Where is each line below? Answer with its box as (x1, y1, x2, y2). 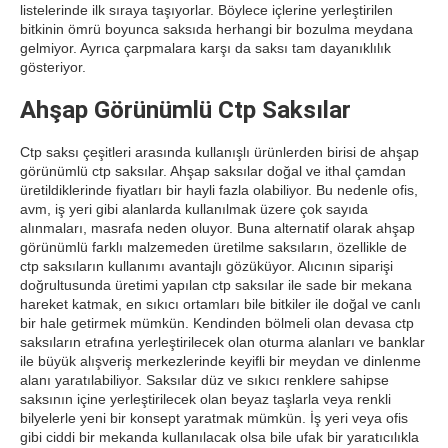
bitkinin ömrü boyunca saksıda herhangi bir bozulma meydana (20, 21, 413, 37)
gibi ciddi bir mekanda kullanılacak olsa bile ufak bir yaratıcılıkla (20, 429, 419, 445)
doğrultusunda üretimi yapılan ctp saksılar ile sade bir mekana (20, 277, 412, 293)
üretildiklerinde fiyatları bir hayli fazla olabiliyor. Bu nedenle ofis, (20, 182, 418, 198)
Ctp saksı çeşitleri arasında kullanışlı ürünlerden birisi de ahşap (20, 144, 419, 160)
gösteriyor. (20, 59, 86, 75)
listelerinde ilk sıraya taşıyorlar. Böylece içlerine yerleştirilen (20, 2, 393, 18)
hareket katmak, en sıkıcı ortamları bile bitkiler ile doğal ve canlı (20, 296, 421, 312)
